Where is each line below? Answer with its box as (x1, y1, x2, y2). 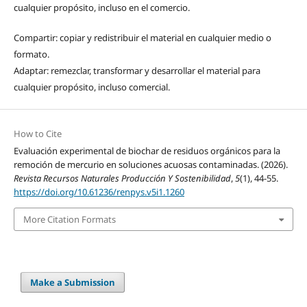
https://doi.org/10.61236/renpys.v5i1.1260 (13, 185, 184, 198)
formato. (13, 47, 49, 60)
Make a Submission (30, 276, 116, 289)
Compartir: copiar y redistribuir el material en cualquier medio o (13, 31, 271, 44)
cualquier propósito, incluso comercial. (13, 80, 170, 93)
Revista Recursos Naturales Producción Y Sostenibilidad (13, 171, 231, 184)
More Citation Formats (23, 213, 116, 226)
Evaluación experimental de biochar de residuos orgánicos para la (13, 144, 280, 157)
